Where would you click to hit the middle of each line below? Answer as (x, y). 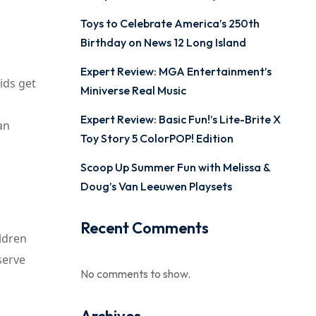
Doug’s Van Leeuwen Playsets (156, 186)
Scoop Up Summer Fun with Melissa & (175, 167)
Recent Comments (144, 228)
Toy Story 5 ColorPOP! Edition (157, 138)
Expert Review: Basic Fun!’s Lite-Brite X (180, 119)
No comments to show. (135, 274)
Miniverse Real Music (133, 90)
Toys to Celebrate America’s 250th (170, 23)
